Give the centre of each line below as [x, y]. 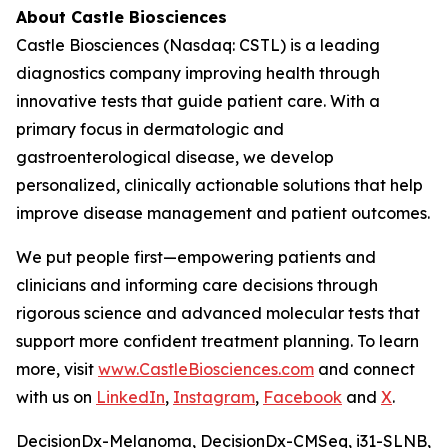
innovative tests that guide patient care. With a [198, 101]
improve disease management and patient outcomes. [223, 213]
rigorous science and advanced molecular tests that [218, 313]
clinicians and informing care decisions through [197, 285]
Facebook [302, 397]
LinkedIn [130, 397]
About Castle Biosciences [121, 17]
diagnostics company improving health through [198, 73]
